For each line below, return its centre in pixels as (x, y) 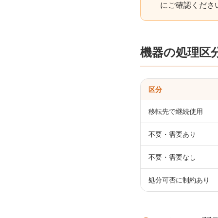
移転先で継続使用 (176, 111)
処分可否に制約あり (179, 180)
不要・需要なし (172, 157)
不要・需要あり (172, 134)
